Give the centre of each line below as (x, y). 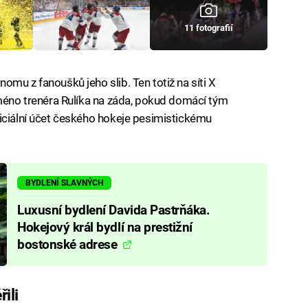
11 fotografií (209, 28)
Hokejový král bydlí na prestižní (104, 227)
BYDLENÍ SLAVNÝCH (65, 183)
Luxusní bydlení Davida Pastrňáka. (113, 210)
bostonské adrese (68, 244)
